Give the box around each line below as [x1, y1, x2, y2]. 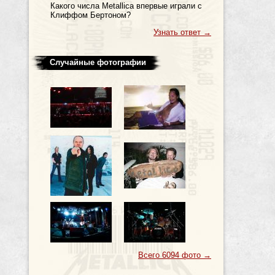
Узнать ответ [153, 28, 203, 37]
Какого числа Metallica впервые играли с [50, 1, 202, 10]
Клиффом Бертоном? [50, 10, 131, 20]
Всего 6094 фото [138, 250, 203, 260]
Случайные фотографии [50, 58, 146, 67]
